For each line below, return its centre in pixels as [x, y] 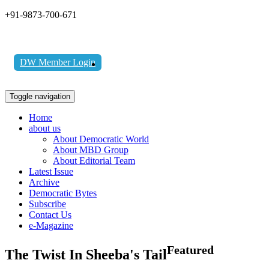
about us [45, 128]
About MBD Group [91, 150]
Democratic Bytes [63, 193]
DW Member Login [58, 62]
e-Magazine [51, 225]
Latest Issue [51, 171]
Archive [44, 182]
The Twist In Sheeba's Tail [86, 254]
